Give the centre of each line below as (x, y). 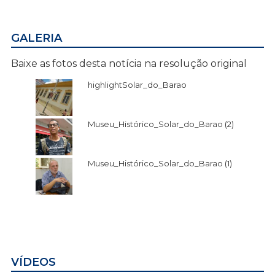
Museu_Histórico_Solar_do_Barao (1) (160, 164)
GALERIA (37, 38)
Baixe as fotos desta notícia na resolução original (129, 64)
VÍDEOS (33, 262)
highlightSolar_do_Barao (137, 85)
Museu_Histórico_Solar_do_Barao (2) (161, 124)
